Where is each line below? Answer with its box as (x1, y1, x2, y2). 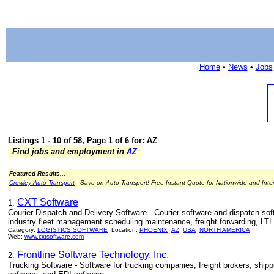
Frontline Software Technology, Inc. (17, 250, 169, 260)
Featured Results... (9, 170, 65, 177)
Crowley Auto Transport (9, 179, 75, 186)
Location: (108, 226, 139, 233)
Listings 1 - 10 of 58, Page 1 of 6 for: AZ (8, 136, 157, 145)
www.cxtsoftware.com (24, 233, 84, 240)
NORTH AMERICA (199, 226, 250, 233)
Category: (8, 226, 37, 233)
